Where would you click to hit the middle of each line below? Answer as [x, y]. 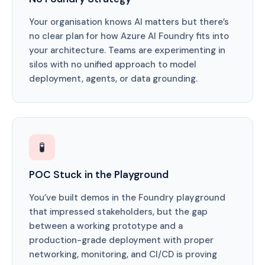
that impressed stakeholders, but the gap [118, 212]
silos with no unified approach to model [113, 64]
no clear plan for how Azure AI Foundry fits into [129, 36]
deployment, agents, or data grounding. [113, 79]
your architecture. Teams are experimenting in [127, 50]
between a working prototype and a [106, 226]
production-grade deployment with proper [121, 240]
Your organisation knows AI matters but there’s [129, 22]
